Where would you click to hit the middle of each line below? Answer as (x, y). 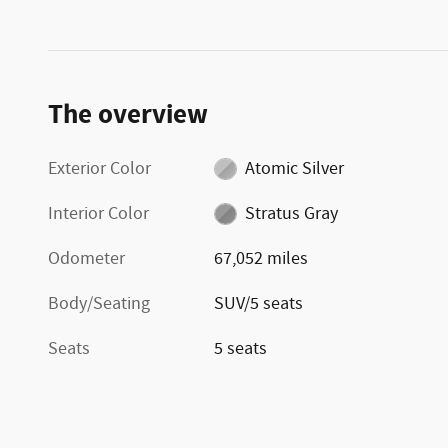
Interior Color (98, 213)
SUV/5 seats (259, 303)
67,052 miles (261, 258)
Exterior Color (99, 168)
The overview (128, 114)
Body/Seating (99, 303)
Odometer (86, 258)
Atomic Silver (294, 168)
